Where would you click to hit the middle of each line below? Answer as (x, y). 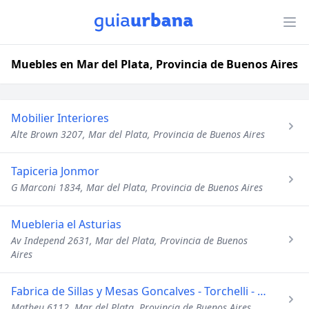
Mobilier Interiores (60, 118)
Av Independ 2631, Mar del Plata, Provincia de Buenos (129, 240)
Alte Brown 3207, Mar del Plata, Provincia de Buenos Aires (138, 134)
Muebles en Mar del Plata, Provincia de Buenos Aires (154, 64)
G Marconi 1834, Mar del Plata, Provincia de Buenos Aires (137, 187)
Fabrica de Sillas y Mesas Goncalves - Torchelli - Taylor (262, 291)
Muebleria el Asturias (66, 224)
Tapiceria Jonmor (55, 171)
